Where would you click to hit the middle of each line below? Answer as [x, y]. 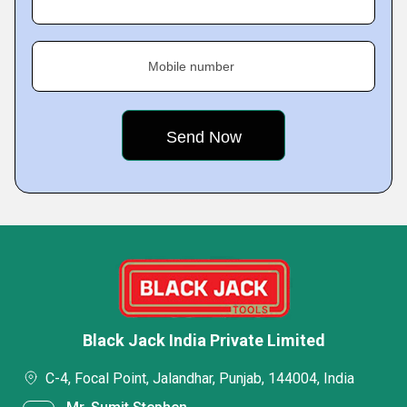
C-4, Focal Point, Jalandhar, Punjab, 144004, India [200, 378]
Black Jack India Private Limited [203, 340]
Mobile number [191, 66]
